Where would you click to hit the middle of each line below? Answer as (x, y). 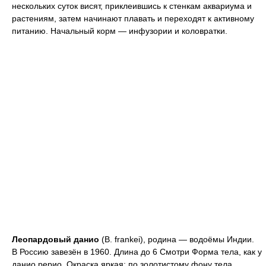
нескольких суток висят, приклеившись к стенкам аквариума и (132, 6)
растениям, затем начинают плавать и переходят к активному (133, 19)
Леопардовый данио (56, 240)
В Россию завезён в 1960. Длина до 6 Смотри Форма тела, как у (137, 252)
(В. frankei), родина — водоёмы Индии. (177, 240)
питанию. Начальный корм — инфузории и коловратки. (120, 31)
